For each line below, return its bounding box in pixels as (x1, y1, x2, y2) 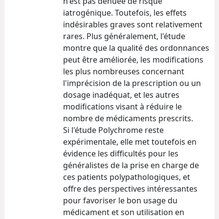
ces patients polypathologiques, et (63, 171, 190, 182)
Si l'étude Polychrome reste (63, 124, 164, 135)
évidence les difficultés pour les (63, 148, 178, 159)
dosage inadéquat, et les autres (63, 89, 179, 100)
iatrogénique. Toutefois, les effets (63, 7, 187, 18)
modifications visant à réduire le (63, 101, 182, 112)
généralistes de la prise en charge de (63, 159, 199, 171)
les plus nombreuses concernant (63, 66, 184, 77)
